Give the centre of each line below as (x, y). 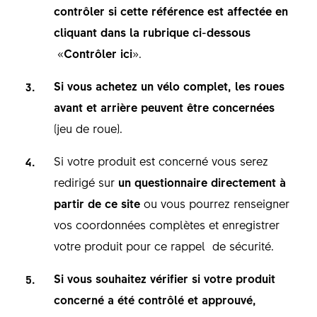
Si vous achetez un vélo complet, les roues (169, 86)
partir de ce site (97, 203)
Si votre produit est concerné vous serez (161, 161)
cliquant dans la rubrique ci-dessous (152, 32)
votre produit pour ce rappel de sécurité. (163, 246)
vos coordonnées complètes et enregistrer (166, 225)
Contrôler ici (98, 53)
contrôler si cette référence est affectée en (171, 11)
